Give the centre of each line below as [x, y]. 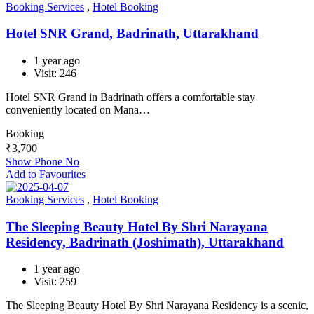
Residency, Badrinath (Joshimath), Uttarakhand [145, 242]
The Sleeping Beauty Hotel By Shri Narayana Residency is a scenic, [157, 306]
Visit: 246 [55, 73]
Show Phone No [42, 162]
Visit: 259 [55, 282]
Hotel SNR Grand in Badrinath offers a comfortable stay [130, 97]
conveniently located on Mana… [78, 110]
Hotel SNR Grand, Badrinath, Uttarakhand [132, 34]
